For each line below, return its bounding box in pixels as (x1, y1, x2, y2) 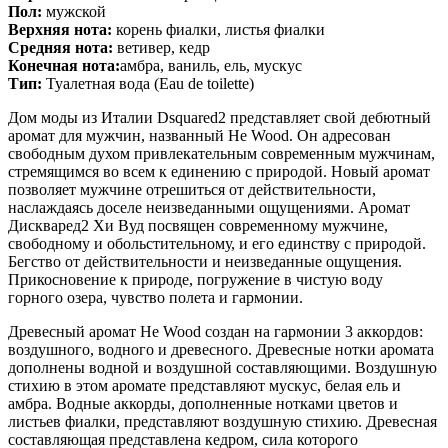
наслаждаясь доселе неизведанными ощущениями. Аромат (8, 199, 410, 216)
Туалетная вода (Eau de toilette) (42, 75, 254, 92)
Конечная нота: (8, 57, 120, 74)
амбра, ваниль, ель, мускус (120, 57, 302, 74)
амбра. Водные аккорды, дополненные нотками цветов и (8, 395, 398, 412)
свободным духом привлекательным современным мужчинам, (8, 145, 435, 162)
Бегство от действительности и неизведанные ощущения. (8, 253, 402, 270)
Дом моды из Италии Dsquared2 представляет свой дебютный (8, 109, 431, 126)
